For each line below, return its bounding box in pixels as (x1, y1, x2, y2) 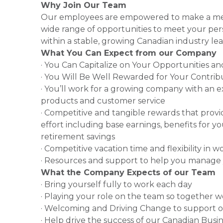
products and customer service (41, 96, 165, 106)
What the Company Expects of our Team (41, 168, 216, 177)
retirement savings (41, 132, 115, 141)
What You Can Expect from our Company (41, 48, 217, 58)
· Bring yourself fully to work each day (41, 180, 192, 189)
